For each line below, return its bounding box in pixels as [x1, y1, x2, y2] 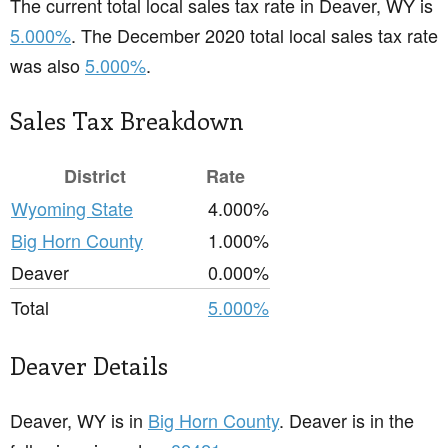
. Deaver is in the [279, 407, 414, 434]
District [64, 163, 126, 190]
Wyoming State [11, 195, 133, 222]
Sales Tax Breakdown [10, 104, 244, 137]
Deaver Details [10, 349, 168, 382]
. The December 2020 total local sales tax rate [71, 22, 438, 49]
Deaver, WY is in [10, 407, 148, 434]
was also [10, 52, 85, 79]
